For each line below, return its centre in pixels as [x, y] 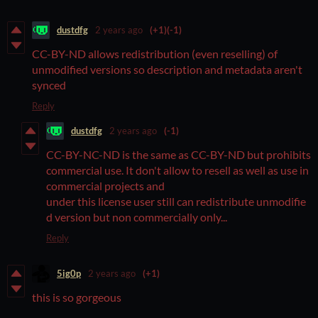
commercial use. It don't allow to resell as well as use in [179, 170]
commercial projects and [105, 185]
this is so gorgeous [78, 297]
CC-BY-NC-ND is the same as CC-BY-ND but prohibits [179, 154]
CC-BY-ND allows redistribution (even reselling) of [155, 53]
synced [49, 84]
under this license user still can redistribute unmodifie [176, 201]
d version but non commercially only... [137, 216]
